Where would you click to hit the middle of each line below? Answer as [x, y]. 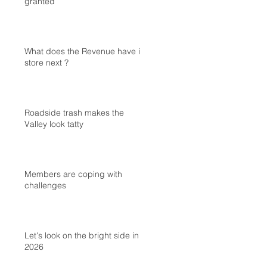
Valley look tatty [54, 124]
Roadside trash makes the [74, 113]
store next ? [46, 63]
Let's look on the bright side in [82, 235]
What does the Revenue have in [85, 51]
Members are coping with [73, 174]
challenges [45, 185]
